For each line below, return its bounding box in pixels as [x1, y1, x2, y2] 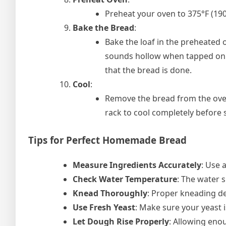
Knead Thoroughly [73, 187, 147, 199]
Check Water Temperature [73, 173, 177, 185]
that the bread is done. [105, 64, 192, 76]
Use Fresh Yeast [73, 201, 135, 213]
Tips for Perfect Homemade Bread [28, 133, 187, 146]
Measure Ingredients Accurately [73, 159, 201, 171]
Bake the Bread [73, 22, 134, 33]
